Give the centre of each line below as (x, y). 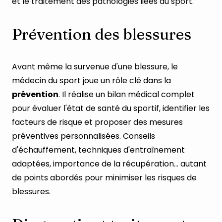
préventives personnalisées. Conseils (83, 136)
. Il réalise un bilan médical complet (127, 94)
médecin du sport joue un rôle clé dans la (91, 81)
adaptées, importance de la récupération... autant (109, 164)
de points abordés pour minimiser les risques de (104, 178)
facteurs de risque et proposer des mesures (97, 122)
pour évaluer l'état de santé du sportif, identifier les (111, 108)
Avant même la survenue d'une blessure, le (95, 67)
